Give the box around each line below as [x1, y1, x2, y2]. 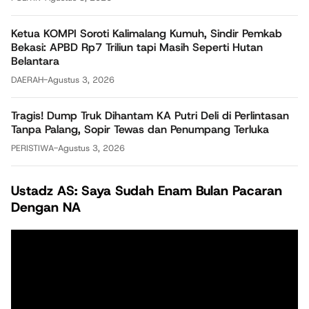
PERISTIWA [11, 142, 54, 154]
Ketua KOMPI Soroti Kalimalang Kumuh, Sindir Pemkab [11, 26, 282, 41]
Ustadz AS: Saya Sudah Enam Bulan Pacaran [11, 182, 282, 200]
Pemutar [10, 229, 52, 244]
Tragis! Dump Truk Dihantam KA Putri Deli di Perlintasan [11, 108, 289, 123]
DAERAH [11, 74, 43, 86]
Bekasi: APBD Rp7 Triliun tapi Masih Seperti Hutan [11, 40, 263, 55]
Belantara [11, 54, 59, 69]
